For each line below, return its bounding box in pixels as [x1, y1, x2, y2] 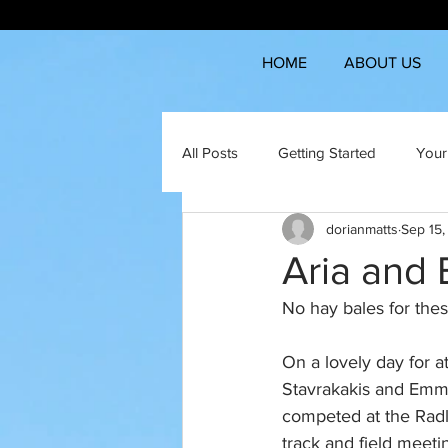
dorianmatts [326, 220, 398, 237]
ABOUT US [343, 54, 421, 71]
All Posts [182, 143, 238, 161]
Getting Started [278, 143, 376, 161]
